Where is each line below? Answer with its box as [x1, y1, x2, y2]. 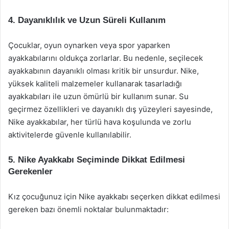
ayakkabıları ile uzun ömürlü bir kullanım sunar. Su [8, 91, 189, 101]
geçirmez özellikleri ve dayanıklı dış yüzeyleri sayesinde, [8, 104, 213, 114]
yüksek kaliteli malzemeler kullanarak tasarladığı [8, 79, 182, 88]
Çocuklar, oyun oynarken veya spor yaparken [8, 40, 170, 50]
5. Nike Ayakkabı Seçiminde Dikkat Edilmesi [8, 155, 185, 165]
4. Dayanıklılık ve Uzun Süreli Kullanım [8, 15, 166, 25]
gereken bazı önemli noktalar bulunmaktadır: [8, 204, 169, 214]
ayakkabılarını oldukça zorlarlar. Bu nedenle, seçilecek [8, 53, 203, 63]
